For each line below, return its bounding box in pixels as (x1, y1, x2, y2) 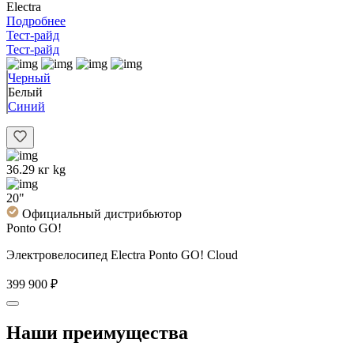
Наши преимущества (6, 322, 188, 343)
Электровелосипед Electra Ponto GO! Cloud (6, 247, 238, 262)
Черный (8, 70, 51, 85)
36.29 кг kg (6, 162, 66, 176)
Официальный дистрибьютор (22, 206, 182, 220)
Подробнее (6, 13, 66, 28)
